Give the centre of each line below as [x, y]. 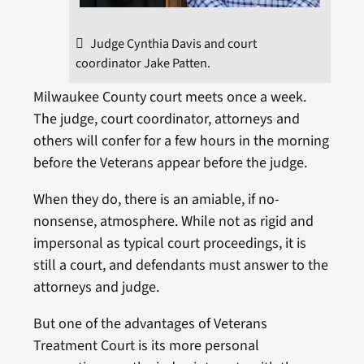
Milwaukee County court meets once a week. [169, 97]
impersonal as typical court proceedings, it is [169, 243]
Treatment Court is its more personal [146, 345]
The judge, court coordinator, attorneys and [166, 119]
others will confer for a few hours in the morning [181, 141]
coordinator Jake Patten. [143, 63]
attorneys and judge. [96, 287]
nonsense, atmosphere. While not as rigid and [173, 221]
